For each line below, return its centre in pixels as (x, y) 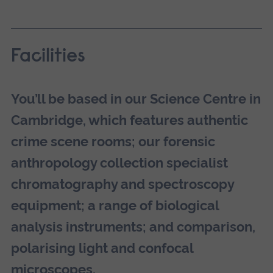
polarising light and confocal (102, 248)
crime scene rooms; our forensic (113, 142)
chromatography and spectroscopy (122, 184)
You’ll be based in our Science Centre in (136, 99)
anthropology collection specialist (119, 163)
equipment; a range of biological (115, 206)
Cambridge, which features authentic (129, 120)
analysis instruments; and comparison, (133, 227)
